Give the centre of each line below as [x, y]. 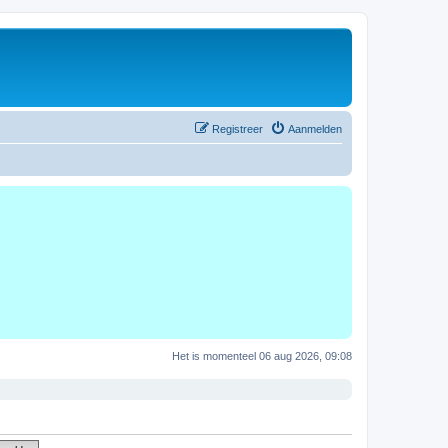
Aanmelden [315, 128]
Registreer [237, 128]
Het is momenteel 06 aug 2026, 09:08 [262, 355]
